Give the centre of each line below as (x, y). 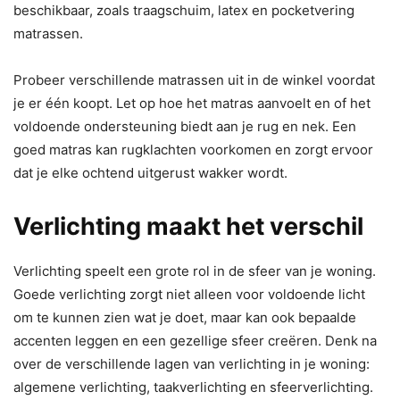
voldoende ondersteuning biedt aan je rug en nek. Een (185, 127)
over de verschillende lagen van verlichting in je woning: (192, 364)
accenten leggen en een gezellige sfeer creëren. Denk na (195, 341)
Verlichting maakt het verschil (188, 227)
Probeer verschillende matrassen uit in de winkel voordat (194, 80)
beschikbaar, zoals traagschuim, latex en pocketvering (184, 11)
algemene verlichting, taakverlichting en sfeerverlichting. (193, 387)
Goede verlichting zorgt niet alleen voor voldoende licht (189, 295)
